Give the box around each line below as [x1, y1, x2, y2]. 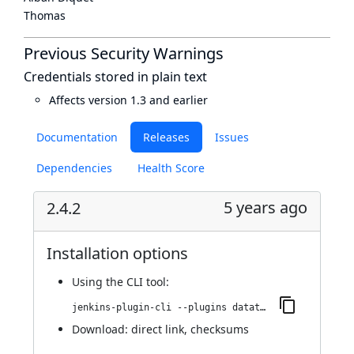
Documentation [36, 130, 118, 145]
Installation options [47, 243, 188, 264]
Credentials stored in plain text [24, 68, 207, 85]
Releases [143, 130, 190, 145]
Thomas [24, 8, 66, 23]
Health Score [137, 160, 205, 175]
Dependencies [36, 160, 112, 175]
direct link [131, 322, 184, 337]
